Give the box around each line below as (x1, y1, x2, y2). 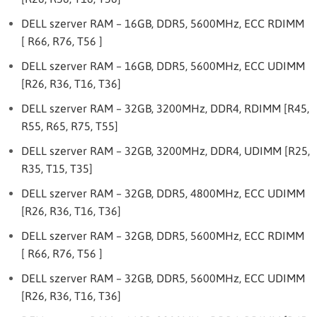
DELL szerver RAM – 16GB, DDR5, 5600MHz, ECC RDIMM (21, 17, 304, 30)
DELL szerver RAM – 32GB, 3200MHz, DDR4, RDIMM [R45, (21, 102, 309, 115)
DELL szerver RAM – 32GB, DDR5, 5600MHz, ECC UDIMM (21, 272, 305, 284)
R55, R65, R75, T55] (21, 120, 118, 132)
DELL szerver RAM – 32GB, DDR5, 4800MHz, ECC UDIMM (21, 187, 305, 200)
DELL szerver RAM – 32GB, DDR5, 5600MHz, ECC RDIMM (21, 229, 304, 242)
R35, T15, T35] (21, 162, 93, 175)
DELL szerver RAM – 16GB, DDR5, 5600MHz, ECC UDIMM (21, 59, 305, 72)
